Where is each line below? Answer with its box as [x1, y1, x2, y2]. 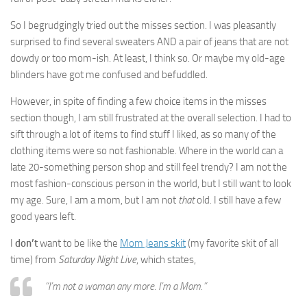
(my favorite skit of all [186, 237, 278, 249]
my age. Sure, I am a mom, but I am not [10, 194, 178, 206]
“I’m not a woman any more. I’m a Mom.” [45, 280, 206, 293]
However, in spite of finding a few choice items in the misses [10, 95, 267, 108]
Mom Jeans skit [120, 237, 186, 249]
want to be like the [38, 237, 120, 249]
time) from [10, 254, 58, 266]
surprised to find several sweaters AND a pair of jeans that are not [10, 36, 288, 48]
